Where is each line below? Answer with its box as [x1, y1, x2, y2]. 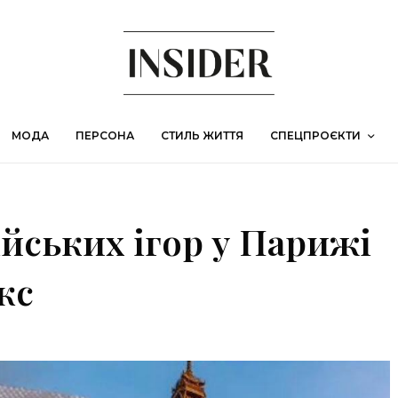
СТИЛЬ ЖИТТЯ [161, 129, 243, 143]
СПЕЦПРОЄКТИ [270, 129, 361, 143]
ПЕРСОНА [76, 129, 134, 143]
